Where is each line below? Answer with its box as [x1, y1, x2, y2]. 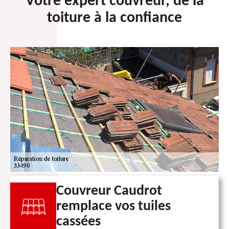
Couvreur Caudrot [56, 184, 162, 199]
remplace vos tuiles [56, 199, 171, 214]
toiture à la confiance [47, 10, 182, 26]
